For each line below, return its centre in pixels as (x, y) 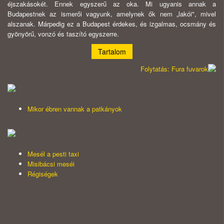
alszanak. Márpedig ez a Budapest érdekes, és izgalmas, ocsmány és (112, 24)
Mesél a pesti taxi (53, 154)
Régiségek (43, 174)
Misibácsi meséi (51, 164)
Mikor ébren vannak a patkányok (75, 109)
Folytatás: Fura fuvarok (174, 69)
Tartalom (112, 52)
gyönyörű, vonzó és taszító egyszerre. (63, 34)
